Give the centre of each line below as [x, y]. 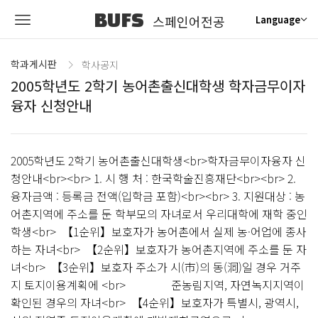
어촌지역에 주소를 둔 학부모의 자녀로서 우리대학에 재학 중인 [159, 214]
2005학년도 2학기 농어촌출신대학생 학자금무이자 [158, 86]
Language [278, 19]
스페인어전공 [188, 21]
